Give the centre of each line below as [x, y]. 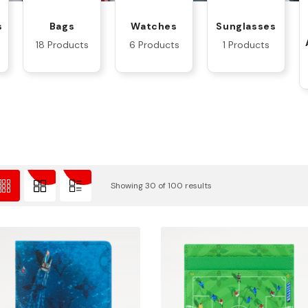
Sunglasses [246, 26]
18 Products [62, 45]
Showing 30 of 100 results [161, 186]
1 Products [246, 45]
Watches [154, 26]
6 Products [154, 45]
